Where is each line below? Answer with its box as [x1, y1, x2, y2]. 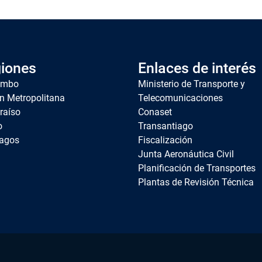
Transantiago [138, 120, 193, 132]
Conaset [138, 106, 172, 118]
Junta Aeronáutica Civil [138, 149, 234, 160]
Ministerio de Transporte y [138, 78, 245, 89]
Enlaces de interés [138, 60, 256, 77]
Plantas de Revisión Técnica [138, 177, 254, 188]
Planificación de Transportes [138, 163, 256, 174]
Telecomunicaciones [138, 92, 223, 104]
